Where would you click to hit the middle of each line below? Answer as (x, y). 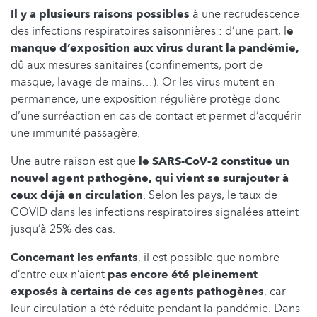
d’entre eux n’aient (59, 274)
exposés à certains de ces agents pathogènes (137, 291)
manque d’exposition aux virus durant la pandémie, (155, 48)
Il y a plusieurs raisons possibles (100, 14)
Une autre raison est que (75, 161)
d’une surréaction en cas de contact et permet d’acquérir (156, 116)
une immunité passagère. (75, 133)
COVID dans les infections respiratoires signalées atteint (155, 212)
